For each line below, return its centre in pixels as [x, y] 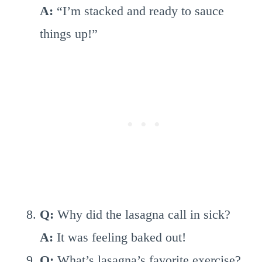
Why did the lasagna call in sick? [142, 214]
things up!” [69, 34]
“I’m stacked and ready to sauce [139, 11]
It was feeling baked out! [120, 237]
